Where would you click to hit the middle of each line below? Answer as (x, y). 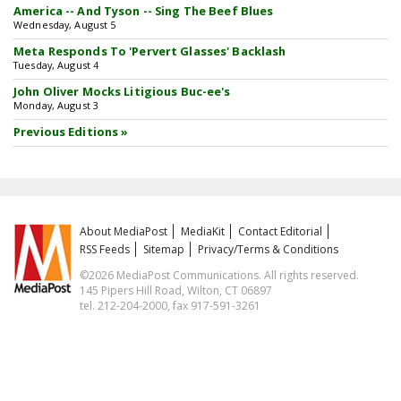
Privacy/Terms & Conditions (269, 249)
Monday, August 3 (56, 105)
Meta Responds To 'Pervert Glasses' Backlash (150, 51)
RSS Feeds (105, 249)
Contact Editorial (281, 231)
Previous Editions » (71, 132)
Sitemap (164, 249)
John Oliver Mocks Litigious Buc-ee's (122, 91)
